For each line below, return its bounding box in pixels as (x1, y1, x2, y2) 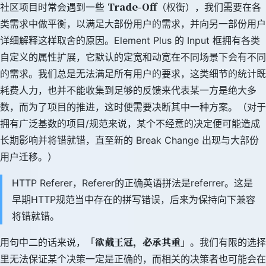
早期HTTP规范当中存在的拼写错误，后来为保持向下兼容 (12, 194, 255, 205)
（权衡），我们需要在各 (157, 1, 261, 13)
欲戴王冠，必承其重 (95, 235, 180, 249)
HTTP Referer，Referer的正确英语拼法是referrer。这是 (12, 177, 253, 189)
